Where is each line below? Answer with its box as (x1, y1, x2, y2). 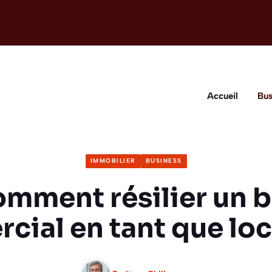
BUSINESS (145, 157, 182, 165)
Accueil (207, 90, 238, 101)
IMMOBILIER (90, 157, 136, 165)
